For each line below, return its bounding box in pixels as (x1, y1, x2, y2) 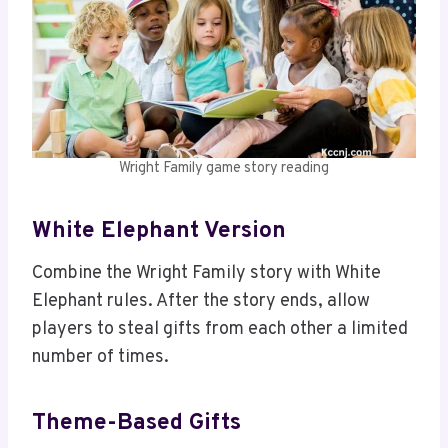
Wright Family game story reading (119, 159, 329, 179)
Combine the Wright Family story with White (32, 262, 381, 286)
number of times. (32, 346, 169, 370)
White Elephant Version (32, 216, 286, 246)
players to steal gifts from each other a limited (32, 318, 408, 342)
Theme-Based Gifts (32, 408, 241, 438)
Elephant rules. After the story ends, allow (32, 290, 370, 314)
